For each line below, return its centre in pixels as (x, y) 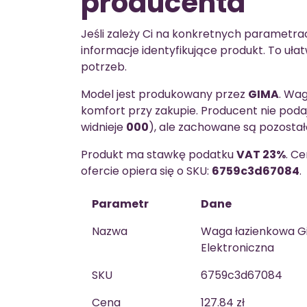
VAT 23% (261, 155)
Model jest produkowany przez (164, 94)
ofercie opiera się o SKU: (146, 171)
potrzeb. (104, 67)
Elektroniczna (237, 248)
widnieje (103, 127)
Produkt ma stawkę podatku (159, 155)
